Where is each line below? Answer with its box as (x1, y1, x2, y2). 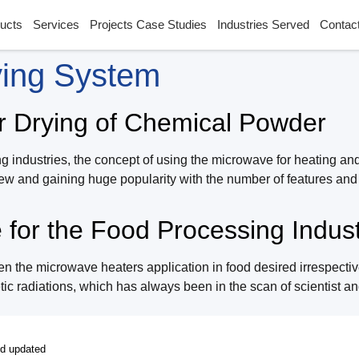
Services (33, 18, 80, 31)
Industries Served (217, 18, 310, 31)
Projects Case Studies (90, 18, 208, 31)
